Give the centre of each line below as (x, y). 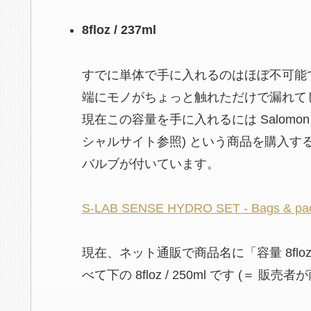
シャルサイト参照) (134, 141)
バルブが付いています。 (150, 163)
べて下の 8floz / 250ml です (160, 275)
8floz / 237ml (119, 30)
